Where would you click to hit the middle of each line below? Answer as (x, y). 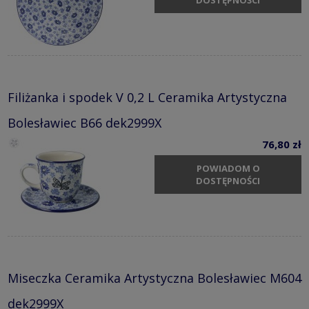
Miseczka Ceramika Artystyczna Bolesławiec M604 (154, 278)
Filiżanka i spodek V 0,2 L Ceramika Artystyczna (147, 97)
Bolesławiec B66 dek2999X (84, 122)
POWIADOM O (228, 169)
